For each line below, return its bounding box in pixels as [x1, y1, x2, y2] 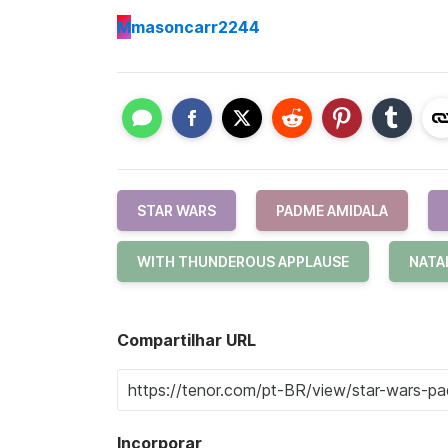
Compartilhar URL [117, 330, 256, 350]
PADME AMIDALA [276, 202, 388, 219]
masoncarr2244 [131, 16, 260, 37]
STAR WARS [137, 202, 216, 219]
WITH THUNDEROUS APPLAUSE [137, 253, 349, 270]
